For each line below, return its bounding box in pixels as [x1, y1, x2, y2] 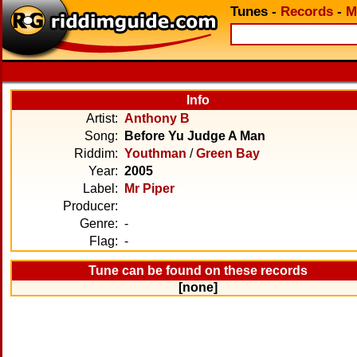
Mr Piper [124, 182, 175, 195]
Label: [83, 182, 118, 195]
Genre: [80, 217, 118, 230]
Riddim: [74, 147, 118, 160]
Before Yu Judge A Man [124, 129, 265, 143]
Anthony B [124, 112, 190, 125]
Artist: [86, 112, 118, 125]
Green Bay [196, 147, 260, 160]
